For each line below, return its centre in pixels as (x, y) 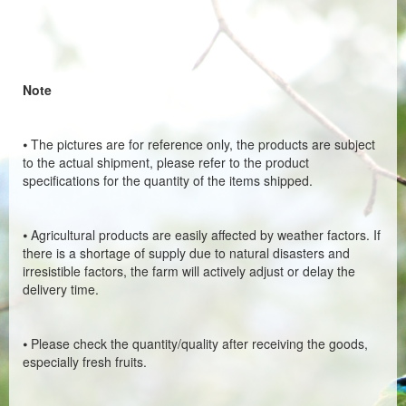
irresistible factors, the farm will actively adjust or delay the (189, 271)
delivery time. (61, 289)
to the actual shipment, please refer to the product (166, 162)
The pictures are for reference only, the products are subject (203, 144)
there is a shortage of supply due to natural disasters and (186, 253)
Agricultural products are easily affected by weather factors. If (206, 235)
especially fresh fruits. (85, 362)
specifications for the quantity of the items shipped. (168, 180)
